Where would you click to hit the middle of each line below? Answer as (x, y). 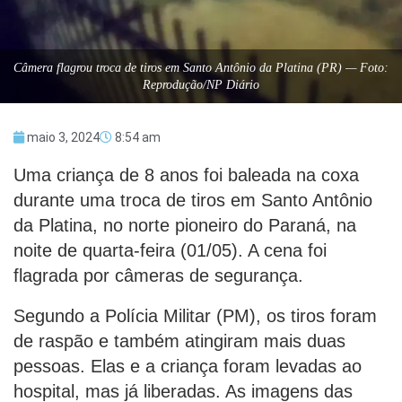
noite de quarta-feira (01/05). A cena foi (170, 251)
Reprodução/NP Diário (201, 85)
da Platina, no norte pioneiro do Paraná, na (185, 226)
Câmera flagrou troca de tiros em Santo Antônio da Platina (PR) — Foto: (201, 68)
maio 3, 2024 (63, 138)
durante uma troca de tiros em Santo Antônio (193, 201)
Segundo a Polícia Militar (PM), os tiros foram (195, 316)
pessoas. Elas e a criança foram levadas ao (188, 367)
